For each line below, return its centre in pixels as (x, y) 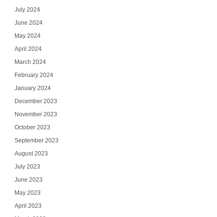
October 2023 (32, 127)
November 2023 (36, 114)
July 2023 (27, 167)
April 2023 (28, 206)
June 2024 (28, 23)
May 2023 (27, 193)
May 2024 (27, 36)
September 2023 (36, 140)
